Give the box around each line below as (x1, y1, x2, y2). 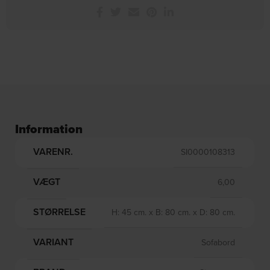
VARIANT (33, 235, 74, 250)
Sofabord (201, 236, 236, 248)
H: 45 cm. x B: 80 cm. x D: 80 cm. (111, 206, 236, 218)
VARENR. (33, 145, 74, 159)
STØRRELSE (33, 205, 86, 219)
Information (15, 119, 83, 138)
